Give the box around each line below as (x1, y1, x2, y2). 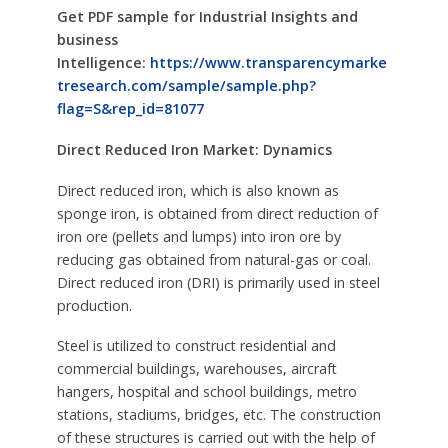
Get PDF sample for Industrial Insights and (56, 6, 358, 26)
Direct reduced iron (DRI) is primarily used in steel (56, 272, 380, 292)
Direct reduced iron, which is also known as (56, 180, 339, 200)
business (56, 29, 118, 49)
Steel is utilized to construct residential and (56, 336, 336, 356)
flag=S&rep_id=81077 (56, 98, 204, 118)
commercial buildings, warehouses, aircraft (56, 359, 337, 379)
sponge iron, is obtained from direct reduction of (56, 203, 378, 223)
